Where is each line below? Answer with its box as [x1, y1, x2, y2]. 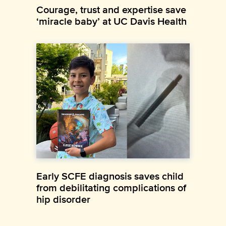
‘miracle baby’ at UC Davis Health [36, 13, 187, 29]
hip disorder [36, 191, 90, 207]
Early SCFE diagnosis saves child [36, 168, 184, 184]
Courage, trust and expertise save [36, 2, 186, 17]
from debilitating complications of [36, 180, 186, 195]
